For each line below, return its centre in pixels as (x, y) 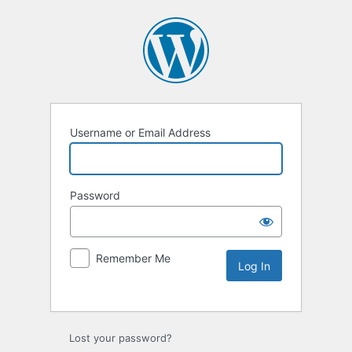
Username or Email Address (140, 133)
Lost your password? (121, 338)
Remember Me (133, 258)
